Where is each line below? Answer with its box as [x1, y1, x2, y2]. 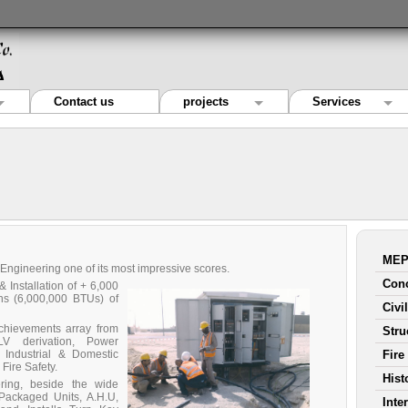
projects [183, 95, 229, 108]
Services [312, 95, 361, 108]
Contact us [54, 95, 114, 108]
